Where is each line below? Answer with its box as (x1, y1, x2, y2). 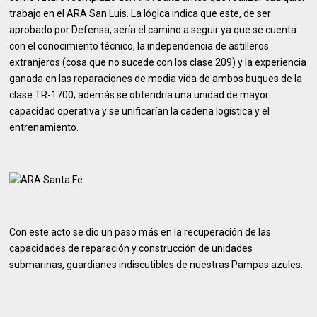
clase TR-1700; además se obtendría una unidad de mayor (9, 89, 270, 100)
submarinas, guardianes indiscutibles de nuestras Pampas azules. (9, 259, 304, 270)
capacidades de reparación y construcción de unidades (9, 243, 253, 254)
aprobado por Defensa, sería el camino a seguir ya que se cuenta (9, 24, 297, 35)
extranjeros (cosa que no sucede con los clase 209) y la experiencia (9, 57, 307, 68)
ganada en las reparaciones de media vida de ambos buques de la (9, 73, 303, 84)
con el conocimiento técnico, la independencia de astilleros (9, 40, 270, 52)
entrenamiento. (9, 122, 79, 133)
